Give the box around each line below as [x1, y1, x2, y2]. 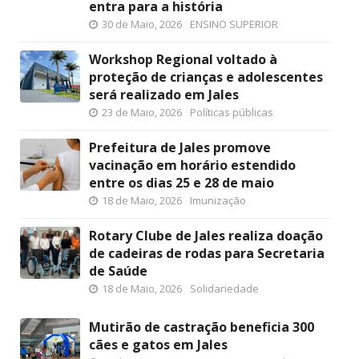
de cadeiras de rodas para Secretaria [89, 244, 325, 262]
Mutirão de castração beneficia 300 [89, 317, 314, 336]
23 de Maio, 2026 [102, 104, 182, 119]
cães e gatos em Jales [89, 335, 228, 353]
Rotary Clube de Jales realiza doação [89, 226, 323, 244]
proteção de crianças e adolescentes [89, 67, 323, 86]
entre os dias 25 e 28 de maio [89, 173, 274, 192]
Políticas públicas [190, 104, 273, 119]
